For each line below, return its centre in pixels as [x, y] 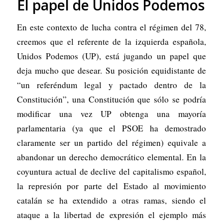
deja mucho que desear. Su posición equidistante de [111, 70]
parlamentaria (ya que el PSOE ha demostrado [111, 128]
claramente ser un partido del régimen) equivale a [111, 142]
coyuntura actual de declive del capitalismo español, [111, 171]
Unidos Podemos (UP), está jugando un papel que [111, 56]
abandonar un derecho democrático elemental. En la [111, 157]
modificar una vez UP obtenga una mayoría [111, 113]
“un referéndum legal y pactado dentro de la [111, 85]
